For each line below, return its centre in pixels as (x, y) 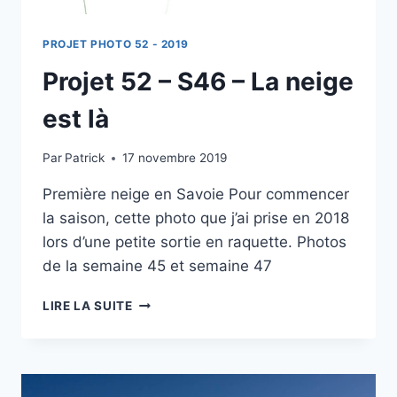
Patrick (85, 158)
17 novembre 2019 (175, 158)
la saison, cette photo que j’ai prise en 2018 (196, 218)
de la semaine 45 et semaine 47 (157, 266)
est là (76, 118)
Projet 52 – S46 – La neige (198, 81)
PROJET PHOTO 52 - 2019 (116, 43)
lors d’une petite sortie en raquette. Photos (195, 242)
